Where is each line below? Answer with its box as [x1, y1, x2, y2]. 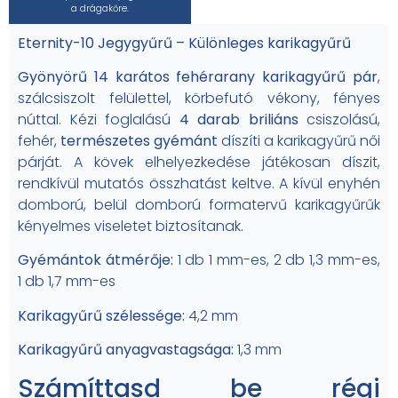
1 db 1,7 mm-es [18, 271, 115, 292]
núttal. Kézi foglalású [18, 109, 179, 131]
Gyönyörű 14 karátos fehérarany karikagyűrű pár [18, 67, 378, 88]
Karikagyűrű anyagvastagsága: [18, 339, 234, 361]
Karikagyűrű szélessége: [18, 305, 188, 326]
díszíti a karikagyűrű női [218, 131, 380, 152]
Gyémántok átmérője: [18, 250, 173, 271]
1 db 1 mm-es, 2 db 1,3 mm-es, [172, 250, 381, 271]
